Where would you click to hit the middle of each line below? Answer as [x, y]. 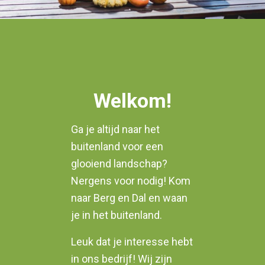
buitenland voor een [117, 147]
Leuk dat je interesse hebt [132, 241]
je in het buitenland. [117, 215]
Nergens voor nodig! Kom [131, 181]
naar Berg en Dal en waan [129, 198]
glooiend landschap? [119, 164]
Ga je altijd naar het [115, 130]
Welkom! [132, 101]
